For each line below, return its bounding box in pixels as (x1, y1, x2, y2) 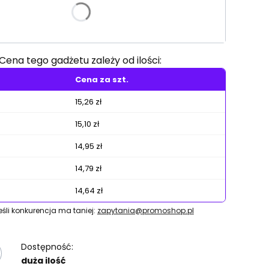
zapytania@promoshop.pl (97, 205, 194, 216)
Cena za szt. (75, 74, 129, 85)
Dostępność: (20, 241, 73, 253)
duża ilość (20, 255, 65, 267)
